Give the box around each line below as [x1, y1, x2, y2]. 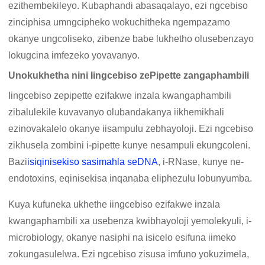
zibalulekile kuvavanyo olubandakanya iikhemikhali [8, 107, 225, 118]
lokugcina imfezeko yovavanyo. [8, 50, 140, 61]
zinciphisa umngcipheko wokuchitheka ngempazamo [8, 17, 231, 28]
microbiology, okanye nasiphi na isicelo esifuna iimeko [8, 232, 237, 243]
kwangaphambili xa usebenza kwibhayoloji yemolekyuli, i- [8, 216, 252, 227]
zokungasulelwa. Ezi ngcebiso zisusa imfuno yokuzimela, [8, 249, 250, 260]
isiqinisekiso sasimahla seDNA [27, 157, 159, 167]
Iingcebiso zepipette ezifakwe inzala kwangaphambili [8, 91, 232, 101]
